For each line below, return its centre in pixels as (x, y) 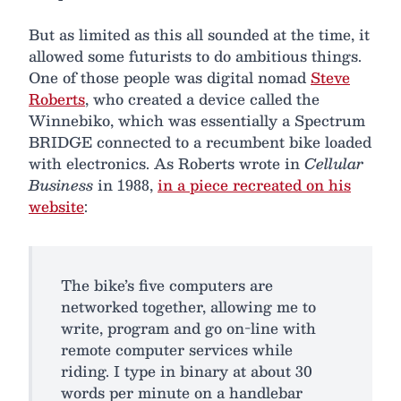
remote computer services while (177, 349)
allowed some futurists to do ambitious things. (195, 55)
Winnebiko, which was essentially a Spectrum (197, 120)
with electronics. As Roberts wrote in (166, 163)
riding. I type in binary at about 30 (187, 371)
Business (61, 184)
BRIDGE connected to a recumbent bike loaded (200, 141)
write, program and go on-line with (188, 328)
